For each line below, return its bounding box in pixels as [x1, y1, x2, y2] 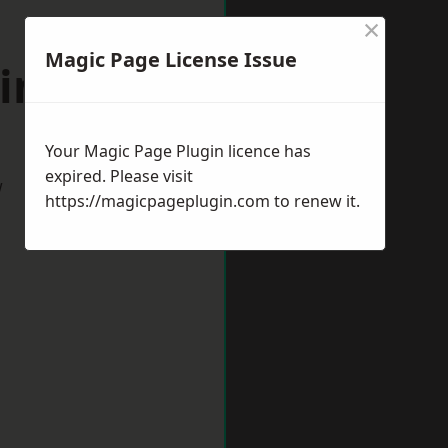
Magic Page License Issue [45, 46, 297, 73]
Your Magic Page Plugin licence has [45, 140, 311, 162]
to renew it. [270, 190, 360, 212]
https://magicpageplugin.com [45, 190, 270, 212]
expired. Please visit [45, 165, 193, 187]
